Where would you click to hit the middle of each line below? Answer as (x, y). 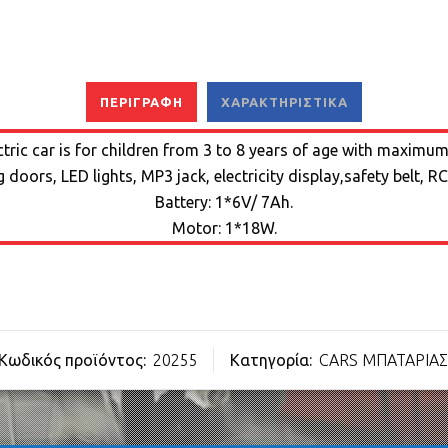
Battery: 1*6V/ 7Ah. (224, 202)
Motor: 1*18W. (224, 228)
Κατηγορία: (272, 360)
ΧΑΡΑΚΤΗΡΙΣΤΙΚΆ (284, 102)
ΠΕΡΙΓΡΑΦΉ (141, 102)
